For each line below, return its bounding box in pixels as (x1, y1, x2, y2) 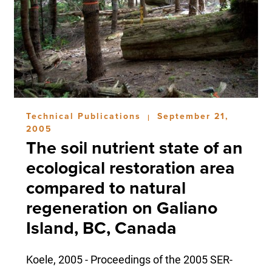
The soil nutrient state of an (25, 138, 243, 159)
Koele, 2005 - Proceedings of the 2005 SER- (25, 252, 233, 267)
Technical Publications (25, 111, 144, 122)
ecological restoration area (25, 158, 235, 179)
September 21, (157, 111, 229, 122)
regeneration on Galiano (25, 198, 217, 219)
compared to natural (25, 178, 186, 199)
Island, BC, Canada (25, 218, 177, 239)
